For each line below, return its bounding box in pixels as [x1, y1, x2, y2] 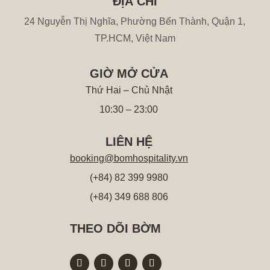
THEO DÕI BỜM [70, 222, 162, 236]
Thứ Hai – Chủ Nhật [85, 85, 172, 96]
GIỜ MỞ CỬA [89, 67, 168, 81]
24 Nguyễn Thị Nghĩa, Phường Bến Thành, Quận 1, [24, 16, 246, 27]
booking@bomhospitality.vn [69, 152, 188, 163]
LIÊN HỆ [105, 134, 152, 148]
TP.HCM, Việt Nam [94, 33, 175, 43]
